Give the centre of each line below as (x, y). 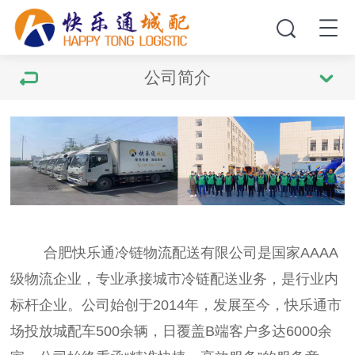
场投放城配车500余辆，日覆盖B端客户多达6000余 (172, 332)
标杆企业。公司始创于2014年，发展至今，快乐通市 (176, 305)
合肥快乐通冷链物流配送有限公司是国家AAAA (191, 253)
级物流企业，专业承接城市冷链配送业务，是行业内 (175, 279)
